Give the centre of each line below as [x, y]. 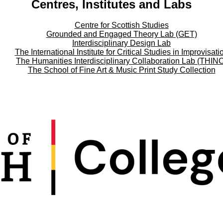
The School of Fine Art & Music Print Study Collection [121, 70]
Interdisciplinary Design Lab [121, 43]
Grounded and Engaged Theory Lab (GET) [121, 34]
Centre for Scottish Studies [121, 25]
